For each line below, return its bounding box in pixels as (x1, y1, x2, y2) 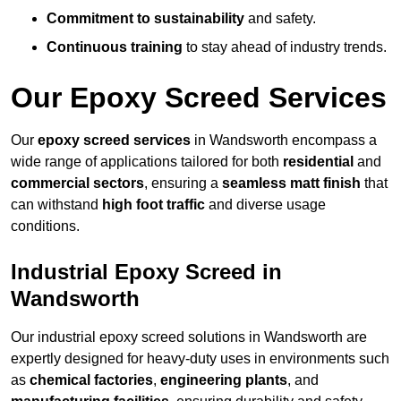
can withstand (11, 197, 102, 213)
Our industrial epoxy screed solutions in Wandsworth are (11, 329, 367, 346)
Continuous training (47, 39, 183, 55)
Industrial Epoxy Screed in (11, 260, 282, 285)
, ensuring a (144, 175, 222, 192)
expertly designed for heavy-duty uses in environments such (11, 351, 389, 367)
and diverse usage (205, 197, 326, 213)
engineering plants (160, 372, 287, 388)
